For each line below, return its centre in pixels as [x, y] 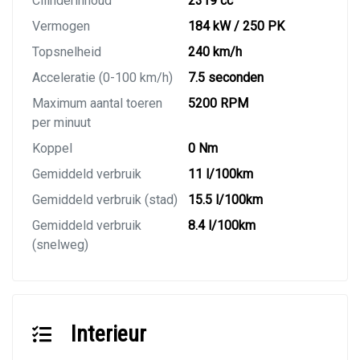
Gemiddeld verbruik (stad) [105, 200]
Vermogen [61, 27]
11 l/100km [221, 174]
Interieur [108, 334]
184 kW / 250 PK [236, 27]
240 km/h [215, 52]
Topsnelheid [67, 52]
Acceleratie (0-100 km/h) [102, 78]
